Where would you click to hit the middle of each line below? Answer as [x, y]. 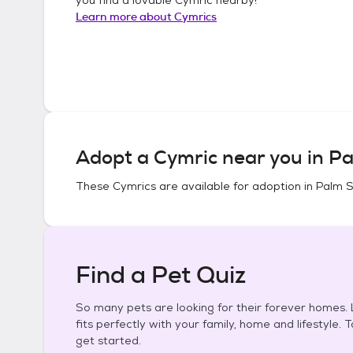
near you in [273, 158]
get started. [108, 340]
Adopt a [115, 158]
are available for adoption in [236, 186]
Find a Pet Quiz [161, 275]
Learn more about [125, 16]
